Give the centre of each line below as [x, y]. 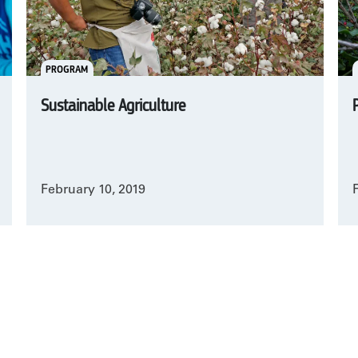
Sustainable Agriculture [113, 107]
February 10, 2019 [93, 191]
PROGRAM [67, 69]
